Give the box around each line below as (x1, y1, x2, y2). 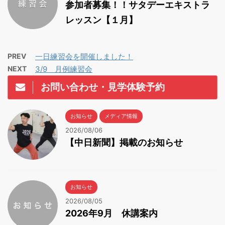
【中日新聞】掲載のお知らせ (65, 137, 183, 148)
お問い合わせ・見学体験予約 (41, 81, 165, 93)
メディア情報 (104, 113, 138, 120)
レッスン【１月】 (65, 15, 138, 25)
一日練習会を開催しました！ (35, 52, 133, 61)
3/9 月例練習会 (35, 64, 92, 74)
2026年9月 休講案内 (65, 208, 158, 218)
